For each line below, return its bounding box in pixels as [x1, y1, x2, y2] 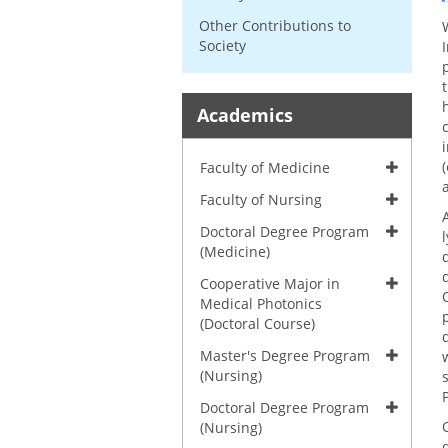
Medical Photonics [200, 294, 322, 313]
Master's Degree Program [200, 346, 370, 365]
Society [199, 36, 246, 55]
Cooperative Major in [200, 274, 340, 293]
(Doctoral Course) [200, 314, 315, 333]
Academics [197, 103, 293, 127]
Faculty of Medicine [200, 158, 330, 177]
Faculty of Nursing [200, 190, 322, 209]
